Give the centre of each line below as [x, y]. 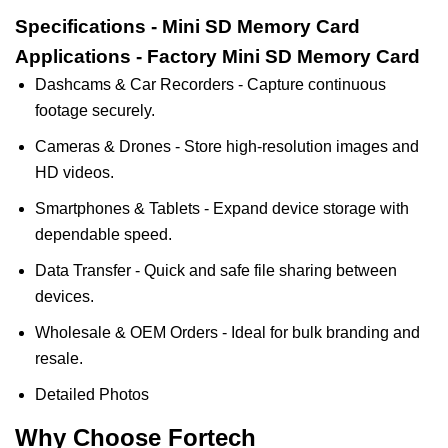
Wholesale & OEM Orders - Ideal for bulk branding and [227, 332]
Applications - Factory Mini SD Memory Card [217, 56]
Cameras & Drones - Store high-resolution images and [227, 146]
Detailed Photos [92, 394]
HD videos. [74, 172]
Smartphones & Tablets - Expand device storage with [222, 208]
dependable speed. [103, 234]
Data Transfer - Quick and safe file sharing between [216, 270]
